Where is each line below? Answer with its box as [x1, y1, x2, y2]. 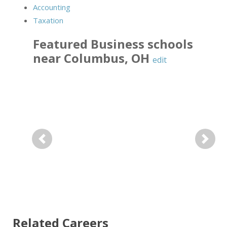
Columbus [64, 50, 125, 67]
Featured [33, 35, 91, 53]
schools [144, 35, 193, 53]
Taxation [33, 15, 63, 26]
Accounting [33, 2, 70, 13]
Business [91, 35, 144, 53]
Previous [42, 140, 73, 150]
